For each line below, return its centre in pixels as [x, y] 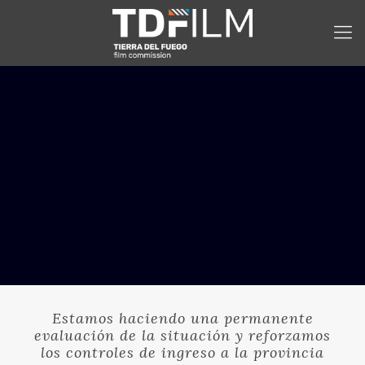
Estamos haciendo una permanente [182, 318]
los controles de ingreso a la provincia [182, 352]
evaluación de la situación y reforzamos [182, 335]
